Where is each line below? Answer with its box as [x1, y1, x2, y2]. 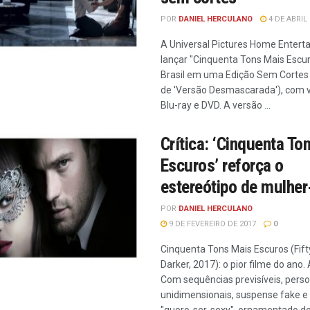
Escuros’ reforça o [161, 155, 284, 176]
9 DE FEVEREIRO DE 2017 [167, 219, 256, 228]
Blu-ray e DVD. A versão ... [161, 100, 271, 111]
